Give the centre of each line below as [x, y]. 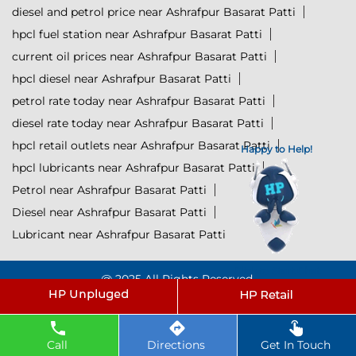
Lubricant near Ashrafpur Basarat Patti [119, 235]
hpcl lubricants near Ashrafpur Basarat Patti [133, 168]
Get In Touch [295, 345]
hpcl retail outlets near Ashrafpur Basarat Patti [141, 146]
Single [191, 305]
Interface [233, 305]
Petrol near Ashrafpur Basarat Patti [109, 190]
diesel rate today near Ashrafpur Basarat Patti [138, 124]
